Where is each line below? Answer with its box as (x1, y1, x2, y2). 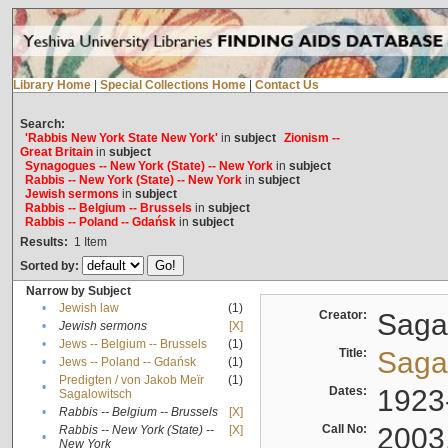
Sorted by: (19, 259, 82, 274)
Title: (338, 346, 373, 361)
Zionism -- (283, 131, 340, 146)
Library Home (12, 78, 91, 93)
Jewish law (58, 301, 119, 316)
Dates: (328, 384, 373, 399)
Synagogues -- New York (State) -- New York (24, 159, 273, 174)
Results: (19, 235, 68, 250)
